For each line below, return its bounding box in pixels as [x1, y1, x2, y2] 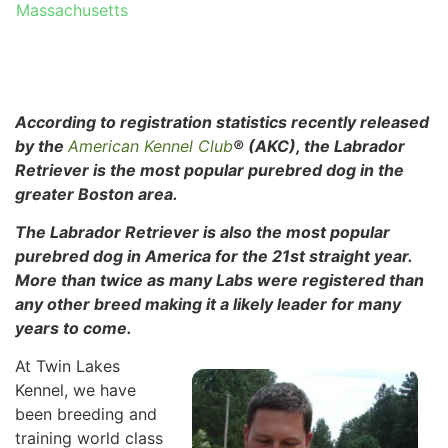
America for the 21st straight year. [145, 246, 412, 267]
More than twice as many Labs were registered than [15, 270, 424, 291]
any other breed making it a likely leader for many [15, 294, 401, 315]
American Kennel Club [68, 135, 233, 156]
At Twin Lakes [15, 356, 120, 377]
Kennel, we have [15, 380, 136, 401]
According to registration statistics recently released [15, 111, 429, 132]
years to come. [15, 318, 132, 339]
